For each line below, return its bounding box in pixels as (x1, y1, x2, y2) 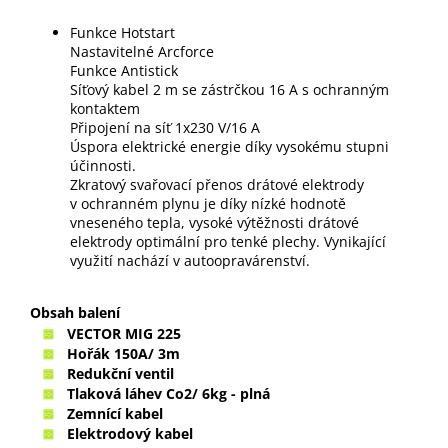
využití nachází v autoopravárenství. (70, 250, 310, 270)
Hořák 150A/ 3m (67, 343, 180, 363)
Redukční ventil (67, 363, 174, 383)
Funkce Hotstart (70, 22, 175, 42)
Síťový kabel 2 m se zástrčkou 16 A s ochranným (70, 79, 389, 99)
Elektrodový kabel (67, 423, 193, 443)
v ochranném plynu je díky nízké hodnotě (70, 193, 346, 213)
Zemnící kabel (67, 403, 163, 423)
